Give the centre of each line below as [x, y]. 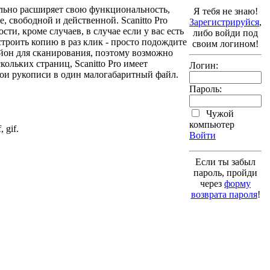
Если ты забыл [225, 162]
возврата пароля [224, 194]
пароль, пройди [225, 172]
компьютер [212, 124]
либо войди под [225, 33]
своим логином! [225, 43]
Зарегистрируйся [224, 22]
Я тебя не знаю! [225, 11]
